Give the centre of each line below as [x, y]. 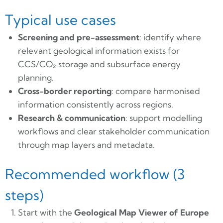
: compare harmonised [156, 91]
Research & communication [71, 117]
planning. [36, 77]
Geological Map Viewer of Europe [141, 213]
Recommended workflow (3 [95, 174]
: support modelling [164, 117]
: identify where [170, 37]
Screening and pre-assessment [78, 37]
